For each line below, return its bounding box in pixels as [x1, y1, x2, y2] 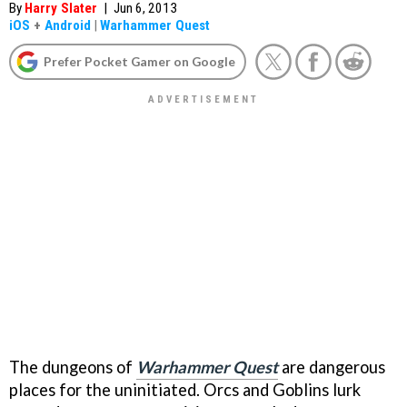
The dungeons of [9, 356, 136, 377]
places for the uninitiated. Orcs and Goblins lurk [9, 379, 361, 400]
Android [45, 17, 91, 34]
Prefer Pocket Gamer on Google [44, 54, 235, 69]
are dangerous [278, 356, 385, 377]
